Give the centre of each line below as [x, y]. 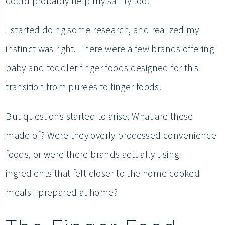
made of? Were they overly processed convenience [111, 135]
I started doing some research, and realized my [102, 29]
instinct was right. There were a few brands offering [110, 48]
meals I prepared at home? [63, 192]
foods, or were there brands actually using [92, 154]
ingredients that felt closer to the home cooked [103, 173]
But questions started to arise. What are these [99, 116]
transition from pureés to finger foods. [85, 87]
